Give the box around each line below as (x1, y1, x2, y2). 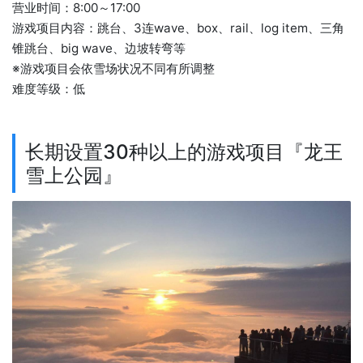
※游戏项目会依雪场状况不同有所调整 (12, 60, 215, 76)
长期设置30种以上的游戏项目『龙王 (25, 139, 344, 164)
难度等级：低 (12, 80, 85, 96)
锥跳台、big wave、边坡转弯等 (12, 40, 186, 56)
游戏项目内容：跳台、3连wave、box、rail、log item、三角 (12, 19, 344, 36)
